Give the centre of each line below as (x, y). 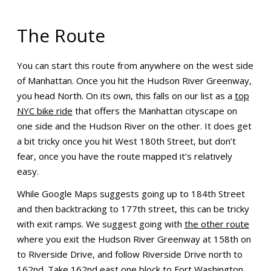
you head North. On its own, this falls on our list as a (126, 95)
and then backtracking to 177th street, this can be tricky (133, 208)
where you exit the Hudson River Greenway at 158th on (134, 239)
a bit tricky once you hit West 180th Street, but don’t (126, 141)
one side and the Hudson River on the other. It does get (134, 126)
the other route (217, 224)
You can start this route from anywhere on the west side (135, 65)
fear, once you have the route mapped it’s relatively (124, 156)
